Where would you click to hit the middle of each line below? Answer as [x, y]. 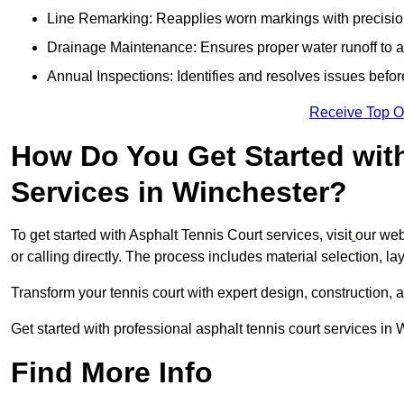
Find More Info [112, 373]
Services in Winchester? [179, 193]
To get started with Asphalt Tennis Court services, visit [181, 235]
